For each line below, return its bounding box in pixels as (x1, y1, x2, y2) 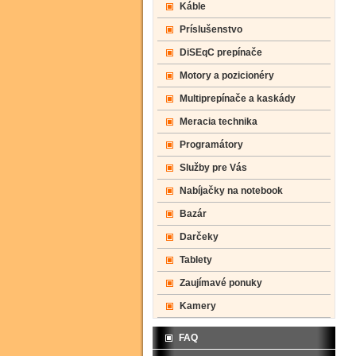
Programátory (180, 139, 243, 150)
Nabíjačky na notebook (180, 185, 283, 196)
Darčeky (180, 231, 219, 242)
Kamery (180, 300, 216, 311)
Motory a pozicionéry (180, 70, 274, 81)
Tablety (180, 254, 212, 265)
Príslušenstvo (180, 24, 242, 35)
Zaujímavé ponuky (180, 277, 262, 288)
